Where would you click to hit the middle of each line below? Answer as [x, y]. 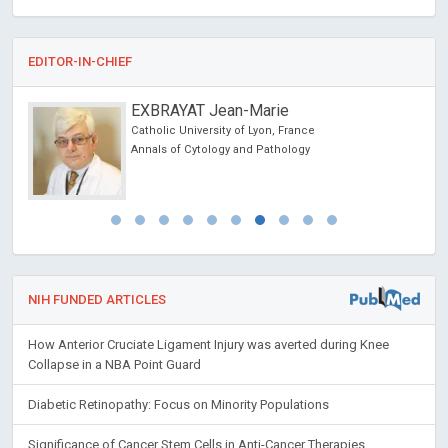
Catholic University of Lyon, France [223, 130]
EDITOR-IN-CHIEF [80, 61]
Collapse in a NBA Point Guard [114, 364]
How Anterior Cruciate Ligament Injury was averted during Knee [208, 344]
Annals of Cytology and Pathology [220, 149]
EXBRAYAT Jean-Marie [210, 110]
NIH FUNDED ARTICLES [97, 299]
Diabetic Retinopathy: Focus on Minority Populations [178, 404]
